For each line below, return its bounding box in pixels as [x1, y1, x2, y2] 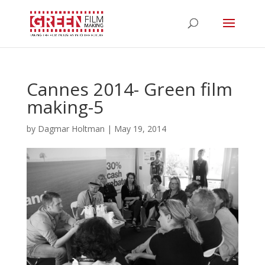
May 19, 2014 [114, 123, 166, 134]
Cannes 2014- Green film [26, 77, 232, 101]
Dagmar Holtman [37, 123, 105, 134]
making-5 [26, 95, 104, 119]
